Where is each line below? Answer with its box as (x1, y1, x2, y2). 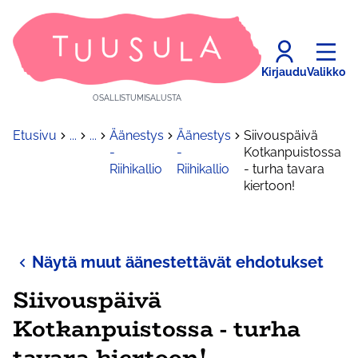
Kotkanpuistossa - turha (13, 311, 300, 347)
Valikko (307, 65, 345, 78)
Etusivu (13, 128, 57, 144)
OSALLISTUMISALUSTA (93, 93, 181, 103)
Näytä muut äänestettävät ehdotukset (32, 253, 324, 272)
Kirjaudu (261, 65, 307, 78)
